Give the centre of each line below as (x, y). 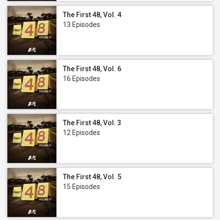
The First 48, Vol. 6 (92, 69)
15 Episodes (82, 187)
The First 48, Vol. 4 (92, 15)
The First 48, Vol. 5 (92, 177)
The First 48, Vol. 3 (92, 123)
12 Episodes (82, 133)
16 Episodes (82, 79)
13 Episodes (82, 25)
